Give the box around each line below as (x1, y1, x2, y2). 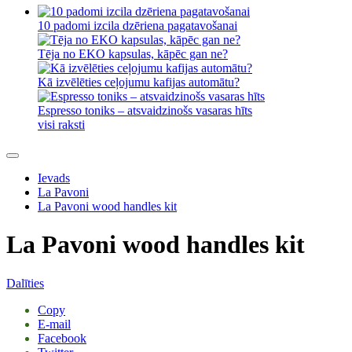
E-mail (38, 317, 71, 331)
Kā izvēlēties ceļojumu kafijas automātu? (38, 75, 240, 89)
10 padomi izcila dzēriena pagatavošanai (38, 19, 237, 32)
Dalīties (6, 276, 44, 290)
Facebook (38, 331, 86, 345)
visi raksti (38, 118, 85, 131)
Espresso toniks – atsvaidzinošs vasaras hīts (38, 104, 252, 117)
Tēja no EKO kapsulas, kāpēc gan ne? (38, 47, 228, 60)
